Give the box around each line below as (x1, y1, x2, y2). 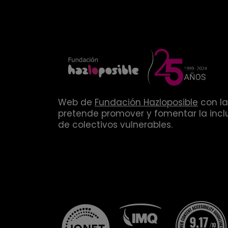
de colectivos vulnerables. (58, 119, 173, 131)
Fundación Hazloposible (95, 96, 198, 108)
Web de (58, 96, 95, 108)
